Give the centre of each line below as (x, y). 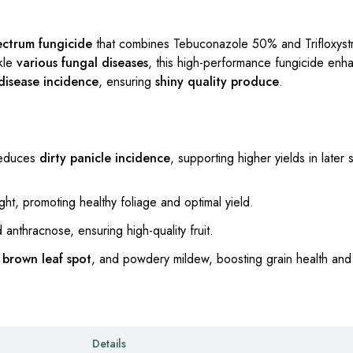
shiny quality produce (217, 82)
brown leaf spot (47, 259)
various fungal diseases (82, 63)
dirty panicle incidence (105, 158)
